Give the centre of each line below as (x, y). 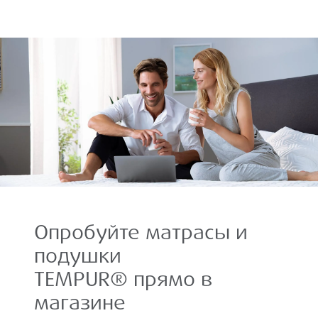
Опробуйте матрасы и (141, 232)
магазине (80, 302)
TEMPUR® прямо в (123, 279)
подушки (78, 256)
